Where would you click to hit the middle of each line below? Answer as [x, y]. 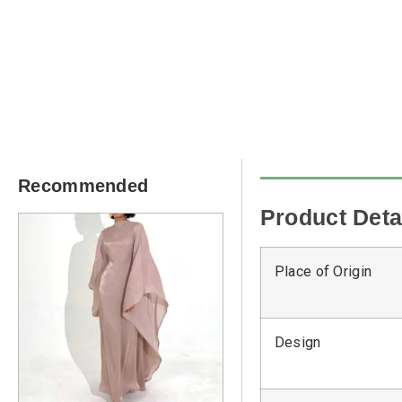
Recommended [83, 186]
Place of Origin [323, 272]
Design [297, 343]
